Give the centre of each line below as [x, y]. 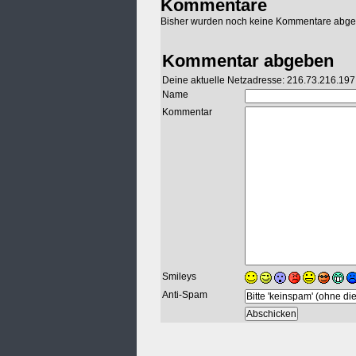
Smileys [179, 277]
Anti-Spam [185, 295]
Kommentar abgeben [248, 61]
